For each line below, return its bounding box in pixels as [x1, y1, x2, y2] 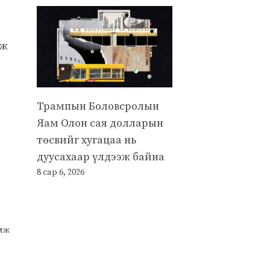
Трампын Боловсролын [37, 99, 159, 113]
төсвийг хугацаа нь [37, 133, 136, 147]
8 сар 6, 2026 [37, 166, 84, 178]
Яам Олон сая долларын [37, 116, 163, 130]
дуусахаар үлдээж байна [37, 149, 165, 164]
